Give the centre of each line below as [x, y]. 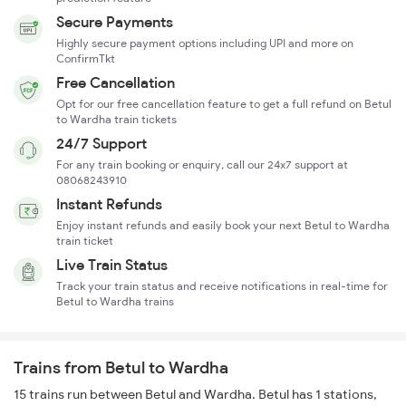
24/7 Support [101, 144]
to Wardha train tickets [116, 120]
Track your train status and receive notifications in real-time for [222, 286]
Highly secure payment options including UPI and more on [205, 43]
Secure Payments [115, 22]
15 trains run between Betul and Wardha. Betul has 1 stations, [195, 395]
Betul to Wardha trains [115, 302]
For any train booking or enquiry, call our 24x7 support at [202, 165]
